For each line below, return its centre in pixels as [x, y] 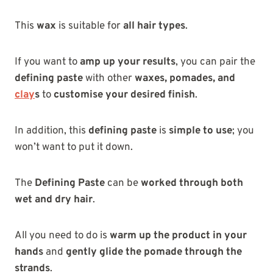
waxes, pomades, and [185, 79]
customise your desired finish [124, 95]
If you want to [47, 62]
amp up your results [128, 62]
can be [123, 184]
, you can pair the [215, 62]
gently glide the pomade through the [154, 253]
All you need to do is [62, 236]
